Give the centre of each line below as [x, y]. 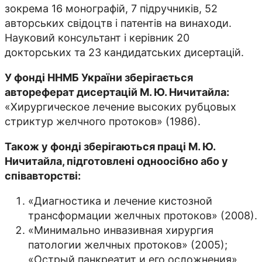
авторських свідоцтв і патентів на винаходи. [118, 23]
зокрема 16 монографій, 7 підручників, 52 [111, 8]
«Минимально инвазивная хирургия [121, 230]
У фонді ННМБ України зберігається [99, 77]
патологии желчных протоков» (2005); [128, 244]
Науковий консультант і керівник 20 [97, 37]
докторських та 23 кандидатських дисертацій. [124, 52]
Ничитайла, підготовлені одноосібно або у [116, 161]
